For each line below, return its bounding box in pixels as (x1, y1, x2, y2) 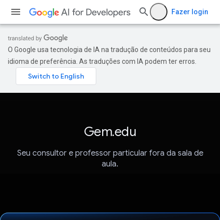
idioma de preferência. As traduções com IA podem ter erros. (8, 57, 196, 65)
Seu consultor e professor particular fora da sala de (17, 148, 203, 159)
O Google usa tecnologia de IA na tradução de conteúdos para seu (8, 46, 211, 54)
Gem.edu (83, 124, 137, 139)
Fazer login (171, 8, 208, 16)
